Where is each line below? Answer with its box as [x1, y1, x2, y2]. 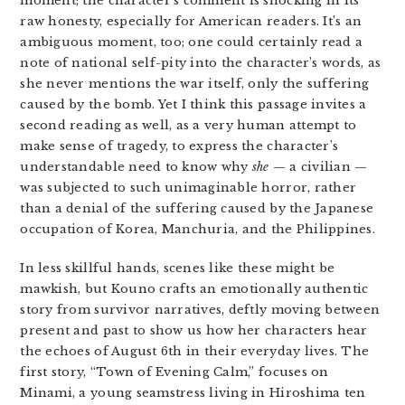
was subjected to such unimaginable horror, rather [20, 180, 357, 196]
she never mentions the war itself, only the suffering [20, 76, 370, 92]
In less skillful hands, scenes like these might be [20, 260, 335, 277]
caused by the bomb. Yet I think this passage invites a [20, 97, 367, 113]
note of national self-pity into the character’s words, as [20, 55, 381, 71]
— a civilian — [268, 159, 368, 175]
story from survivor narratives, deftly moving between [20, 302, 381, 318]
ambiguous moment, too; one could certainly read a [20, 34, 363, 51]
